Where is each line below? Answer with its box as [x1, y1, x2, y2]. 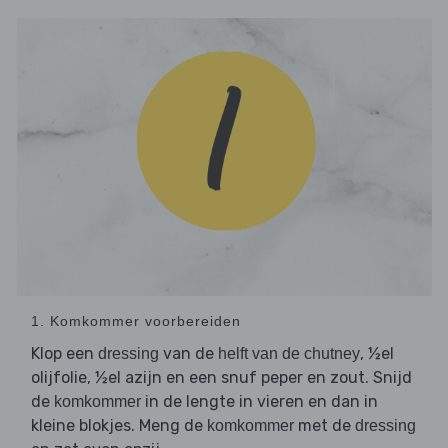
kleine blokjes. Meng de [31, 415, 207, 435]
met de [294, 415, 355, 435]
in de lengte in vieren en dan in [141, 391, 378, 411]
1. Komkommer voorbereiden [31, 312, 241, 329]
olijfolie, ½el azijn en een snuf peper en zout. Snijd [31, 367, 412, 387]
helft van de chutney [218, 344, 360, 362]
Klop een [31, 343, 98, 363]
